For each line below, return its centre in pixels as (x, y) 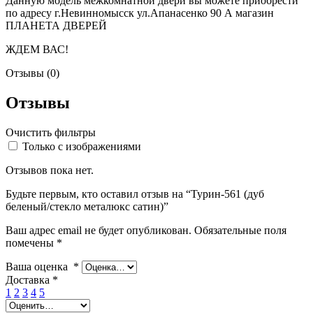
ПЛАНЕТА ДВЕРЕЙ (56, 25)
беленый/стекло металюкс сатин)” (87, 206)
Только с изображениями (82, 146)
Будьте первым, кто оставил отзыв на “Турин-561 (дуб (135, 194)
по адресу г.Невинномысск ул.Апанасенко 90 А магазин (140, 13)
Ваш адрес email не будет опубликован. (99, 230)
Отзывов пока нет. (50, 170)
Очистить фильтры (51, 132)
